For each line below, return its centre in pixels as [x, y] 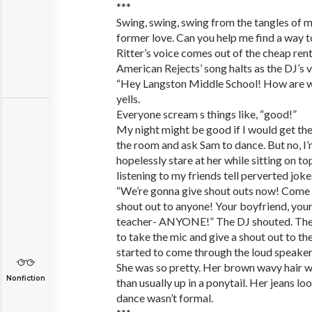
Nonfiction [25, 278]
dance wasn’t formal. [165, 298]
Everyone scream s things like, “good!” [206, 114]
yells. [128, 99]
